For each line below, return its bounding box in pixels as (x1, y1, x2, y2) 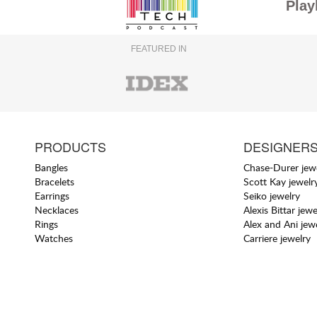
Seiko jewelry (243, 188, 300, 202)
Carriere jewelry (243, 231, 311, 245)
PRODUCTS (35, 137, 107, 156)
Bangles (35, 160, 69, 174)
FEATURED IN (130, 44, 187, 54)
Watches (35, 231, 74, 245)
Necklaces (35, 202, 79, 217)
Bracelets (35, 174, 75, 188)
